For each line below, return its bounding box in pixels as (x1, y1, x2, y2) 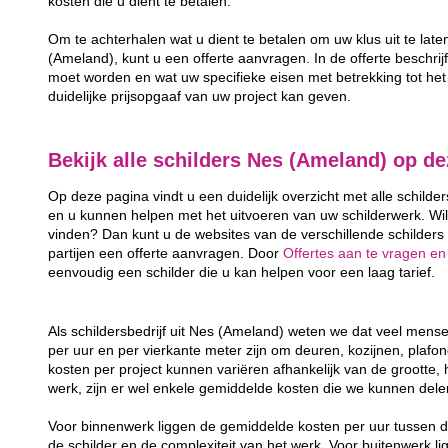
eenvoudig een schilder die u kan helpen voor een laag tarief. (48, 265, 436, 281)
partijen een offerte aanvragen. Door (48, 246, 284, 262)
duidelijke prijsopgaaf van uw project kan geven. (48, 88, 352, 104)
